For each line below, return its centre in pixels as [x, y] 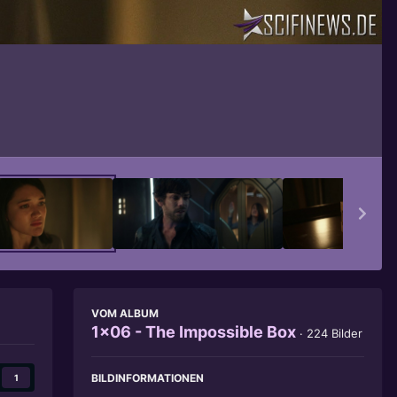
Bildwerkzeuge [301, 125]
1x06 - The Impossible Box [194, 331]
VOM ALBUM [125, 313]
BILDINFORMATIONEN [148, 378]
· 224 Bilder [331, 333]
